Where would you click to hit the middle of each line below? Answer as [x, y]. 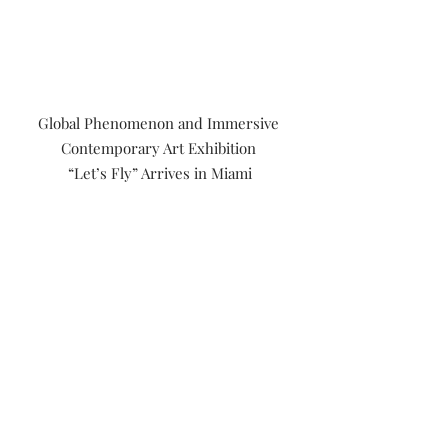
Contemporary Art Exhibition [160, 148]
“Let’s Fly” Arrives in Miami [160, 173]
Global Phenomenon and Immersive [160, 123]
